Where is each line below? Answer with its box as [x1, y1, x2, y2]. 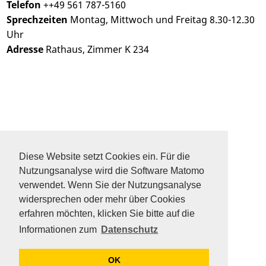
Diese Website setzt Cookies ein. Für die [19, 151, 190, 162]
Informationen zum [19, 224, 99, 235]
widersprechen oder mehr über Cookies [19, 194, 185, 205]
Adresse [7, 43, 44, 56]
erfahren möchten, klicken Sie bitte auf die [19, 208, 195, 219]
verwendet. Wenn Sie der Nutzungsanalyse [19, 180, 201, 191]
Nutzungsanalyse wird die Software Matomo [19, 166, 204, 176]
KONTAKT [8, 173, 53, 187]
